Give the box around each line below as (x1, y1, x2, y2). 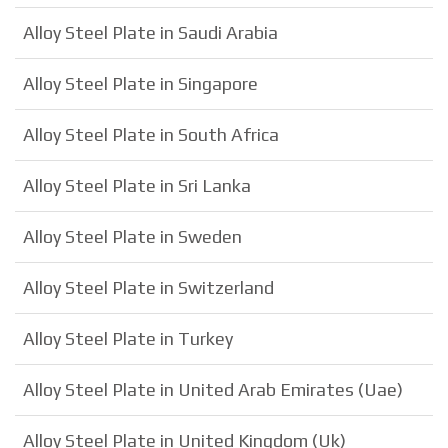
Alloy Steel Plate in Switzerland (23, 276, 274, 298)
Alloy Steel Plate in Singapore (23, 72, 258, 94)
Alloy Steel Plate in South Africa (23, 123, 279, 145)
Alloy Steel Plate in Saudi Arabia (23, 21, 278, 43)
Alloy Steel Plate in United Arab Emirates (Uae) (23, 378, 403, 400)
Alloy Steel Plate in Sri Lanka (23, 174, 251, 196)
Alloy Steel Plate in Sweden (23, 225, 242, 247)
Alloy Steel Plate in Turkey (23, 327, 233, 349)
